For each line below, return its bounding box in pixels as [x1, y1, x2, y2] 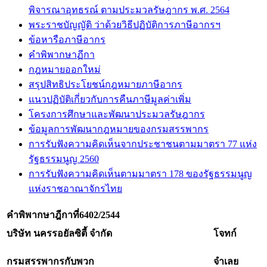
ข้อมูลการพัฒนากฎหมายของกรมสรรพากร [29, 124, 209, 134]
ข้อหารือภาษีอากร [29, 35, 105, 45]
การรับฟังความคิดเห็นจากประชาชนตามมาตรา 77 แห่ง [29, 139, 257, 149]
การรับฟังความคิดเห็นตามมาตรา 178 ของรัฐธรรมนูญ [29, 169, 252, 179]
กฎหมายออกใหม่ [29, 64, 101, 74]
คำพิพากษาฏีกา [29, 49, 95, 60]
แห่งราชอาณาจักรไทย [29, 184, 122, 194]
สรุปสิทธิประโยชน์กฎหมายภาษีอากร [29, 79, 182, 89]
